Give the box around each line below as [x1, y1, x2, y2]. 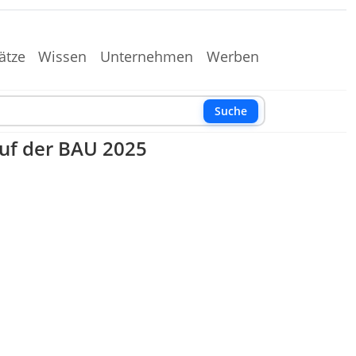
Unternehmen [100, 47, 194, 66]
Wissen [38, 47, 87, 66]
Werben [207, 47, 259, 66]
